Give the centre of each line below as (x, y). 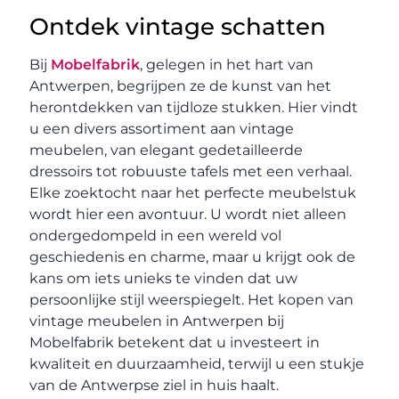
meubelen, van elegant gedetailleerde (167, 150)
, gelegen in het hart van (227, 64)
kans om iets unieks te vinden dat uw (164, 278)
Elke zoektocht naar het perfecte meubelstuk (193, 192)
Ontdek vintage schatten (178, 26)
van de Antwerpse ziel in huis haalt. (155, 385)
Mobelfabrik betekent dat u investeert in (175, 342)
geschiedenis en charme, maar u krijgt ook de (193, 256)
